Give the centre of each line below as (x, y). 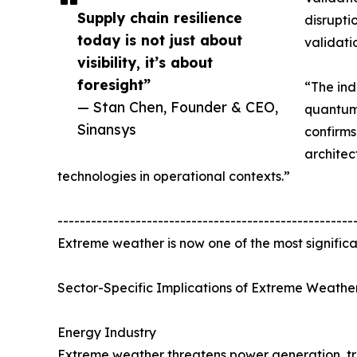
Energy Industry (107, 332)
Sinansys (107, 129)
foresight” (114, 84)
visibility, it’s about (145, 62)
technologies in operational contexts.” (174, 176)
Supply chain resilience (160, 17)
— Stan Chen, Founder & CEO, (178, 106)
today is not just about (160, 39)
